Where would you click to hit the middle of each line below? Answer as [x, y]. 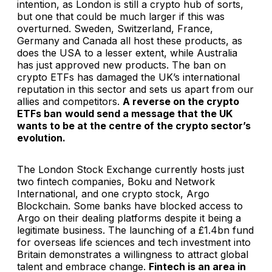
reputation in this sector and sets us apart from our [135, 89]
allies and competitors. [70, 101]
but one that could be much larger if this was [121, 16]
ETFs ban [39, 113]
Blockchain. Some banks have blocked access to [130, 206]
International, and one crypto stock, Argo [113, 193]
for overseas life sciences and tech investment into [134, 242]
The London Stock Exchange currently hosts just [131, 169]
